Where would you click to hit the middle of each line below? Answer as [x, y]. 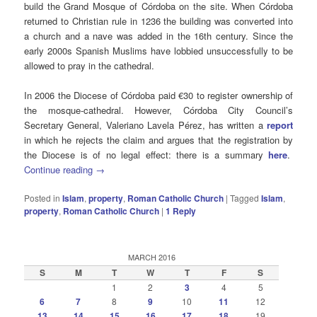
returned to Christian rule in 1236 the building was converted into [158, 21]
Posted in [42, 198]
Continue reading [60, 170]
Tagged [245, 198]
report [279, 125]
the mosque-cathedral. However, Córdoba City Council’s [158, 110]
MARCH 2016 [151, 257]
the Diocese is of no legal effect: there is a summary [146, 155]
